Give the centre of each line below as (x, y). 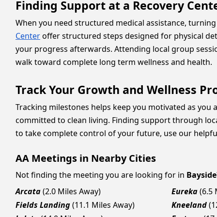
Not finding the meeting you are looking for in (100, 175)
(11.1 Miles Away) (103, 205)
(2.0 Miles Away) (72, 191)
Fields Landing (43, 205)
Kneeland (189, 205)
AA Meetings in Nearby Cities (86, 158)
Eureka (185, 191)
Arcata (28, 191)
